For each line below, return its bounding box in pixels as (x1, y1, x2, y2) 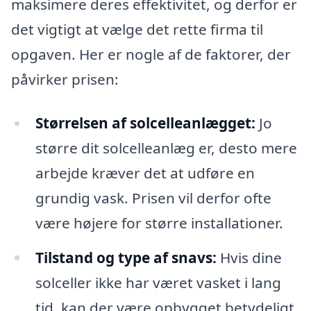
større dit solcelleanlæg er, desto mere (35, 138, 297, 158)
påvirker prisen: (11, 69, 119, 89)
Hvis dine (216, 248, 282, 268)
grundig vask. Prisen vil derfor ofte (35, 188, 271, 208)
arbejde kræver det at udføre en (35, 163, 255, 183)
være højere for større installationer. (35, 213, 283, 233)
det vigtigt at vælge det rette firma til (11, 19, 263, 39)
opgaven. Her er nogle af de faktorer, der (11, 44, 291, 64)
